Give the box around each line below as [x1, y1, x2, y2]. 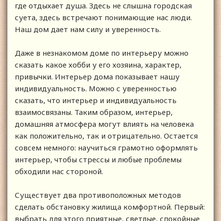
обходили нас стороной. [15, 166, 103, 177]
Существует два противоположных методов [15, 190, 181, 200]
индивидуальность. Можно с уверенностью [15, 83, 177, 94]
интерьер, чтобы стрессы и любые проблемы [15, 154, 182, 165]
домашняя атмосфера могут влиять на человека [15, 119, 194, 129]
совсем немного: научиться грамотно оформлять [15, 143, 198, 153]
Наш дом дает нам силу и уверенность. [15, 24, 161, 35]
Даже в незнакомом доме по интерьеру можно [15, 48, 188, 58]
